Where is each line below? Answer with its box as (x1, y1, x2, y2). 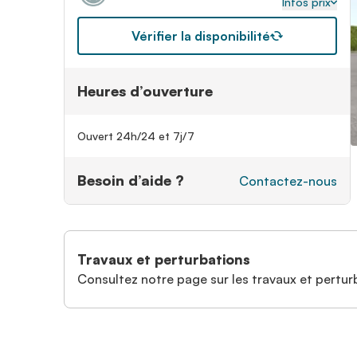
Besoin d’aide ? (77, 171, 184, 189)
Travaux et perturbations (77, 251, 250, 268)
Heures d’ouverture (77, 82, 213, 100)
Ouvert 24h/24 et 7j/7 (77, 129, 194, 143)
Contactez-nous (239, 172, 337, 189)
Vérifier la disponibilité (131, 28, 270, 44)
